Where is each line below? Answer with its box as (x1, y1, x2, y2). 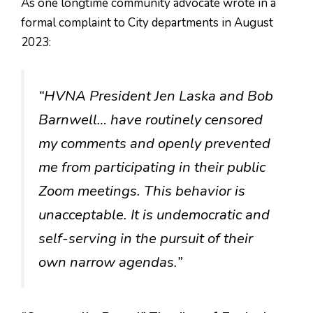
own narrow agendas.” (38, 252, 182, 272)
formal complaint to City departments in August (21, 14, 273, 31)
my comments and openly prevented (38, 133, 270, 154)
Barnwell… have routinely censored (38, 110, 263, 130)
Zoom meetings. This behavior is (38, 181, 245, 201)
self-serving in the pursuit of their (38, 228, 253, 249)
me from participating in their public (38, 157, 265, 177)
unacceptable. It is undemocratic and (38, 205, 270, 225)
